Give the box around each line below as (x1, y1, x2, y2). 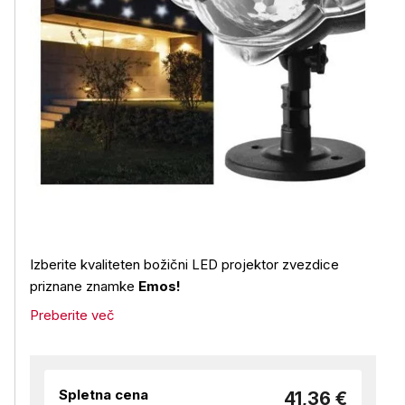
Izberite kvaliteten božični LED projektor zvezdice (30, 256, 339, 273)
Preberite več (30, 306, 115, 324)
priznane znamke (30, 278, 138, 295)
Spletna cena (59, 386, 148, 403)
